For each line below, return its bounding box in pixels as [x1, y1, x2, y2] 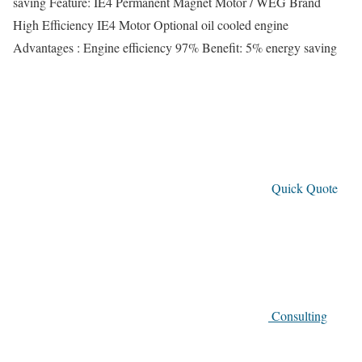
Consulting [271, 307, 327, 325]
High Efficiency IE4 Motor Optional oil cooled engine [13, 16, 288, 34]
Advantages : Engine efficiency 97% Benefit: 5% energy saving [13, 39, 337, 57]
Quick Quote [271, 179, 338, 197]
